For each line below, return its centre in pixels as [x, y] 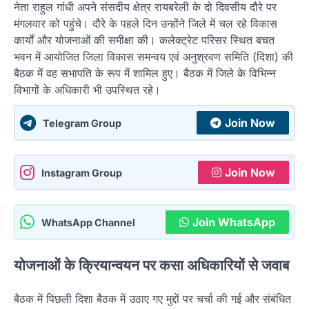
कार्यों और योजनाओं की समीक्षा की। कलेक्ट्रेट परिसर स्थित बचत [144, 40]
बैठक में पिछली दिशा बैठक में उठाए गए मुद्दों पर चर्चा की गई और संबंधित [152, 298]
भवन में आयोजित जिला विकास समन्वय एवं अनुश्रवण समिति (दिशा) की [153, 57]
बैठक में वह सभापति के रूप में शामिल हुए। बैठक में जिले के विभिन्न [145, 73]
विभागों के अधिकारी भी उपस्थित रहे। [87, 90]
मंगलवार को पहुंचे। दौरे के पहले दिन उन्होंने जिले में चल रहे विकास [146, 24]
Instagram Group [82, 172]
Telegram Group [82, 123]
